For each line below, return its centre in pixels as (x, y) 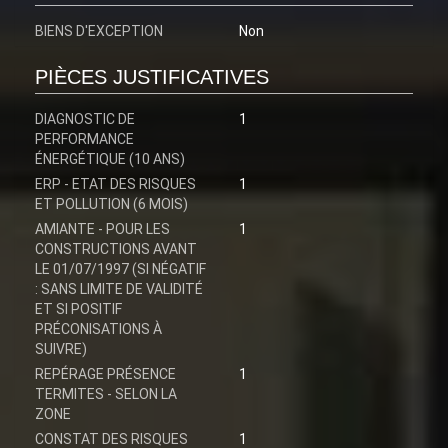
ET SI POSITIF (78, 309)
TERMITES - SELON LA (106, 394)
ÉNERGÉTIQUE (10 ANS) (110, 159)
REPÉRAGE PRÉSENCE (105, 374)
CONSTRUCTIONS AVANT (116, 249)
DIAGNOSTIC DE (85, 119)
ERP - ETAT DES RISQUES (115, 184)
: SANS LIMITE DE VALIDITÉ (119, 289)
